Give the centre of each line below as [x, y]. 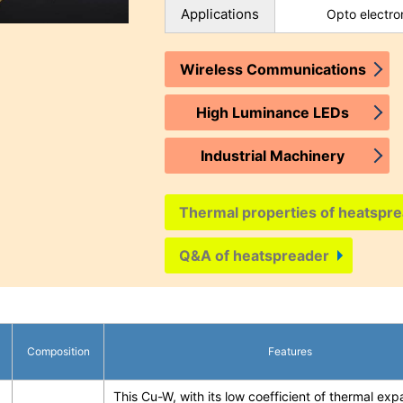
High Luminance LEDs [273, 113]
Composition [58, 351]
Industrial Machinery [273, 156]
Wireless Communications [273, 70]
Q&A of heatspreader [255, 256]
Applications [220, 14]
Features [291, 351]
